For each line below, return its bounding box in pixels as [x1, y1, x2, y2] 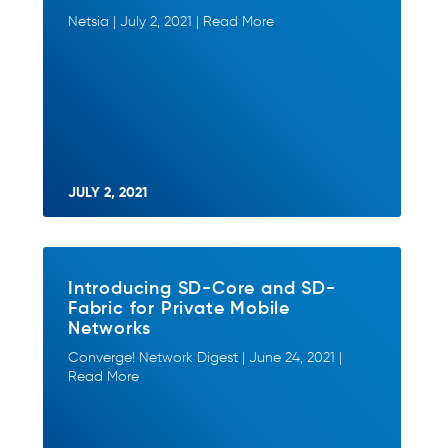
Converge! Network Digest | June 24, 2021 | [68, 349, 342, 366]
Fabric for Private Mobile [68, 295, 291, 319]
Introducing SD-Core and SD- [68, 275, 336, 299]
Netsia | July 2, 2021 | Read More [68, 13, 274, 30]
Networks [68, 315, 151, 339]
